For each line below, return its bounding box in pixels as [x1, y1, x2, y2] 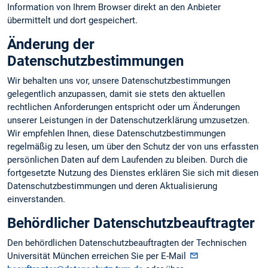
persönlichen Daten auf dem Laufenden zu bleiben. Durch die [7, 154, 248, 165]
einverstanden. [7, 193, 65, 205]
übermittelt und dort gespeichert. [7, 14, 138, 26]
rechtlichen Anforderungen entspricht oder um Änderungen [7, 101, 240, 112]
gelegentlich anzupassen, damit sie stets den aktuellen [7, 88, 225, 99]
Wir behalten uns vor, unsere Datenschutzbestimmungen [7, 75, 230, 86]
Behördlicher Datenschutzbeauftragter [7, 215, 255, 232]
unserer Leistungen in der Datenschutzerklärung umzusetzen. [7, 114, 249, 126]
